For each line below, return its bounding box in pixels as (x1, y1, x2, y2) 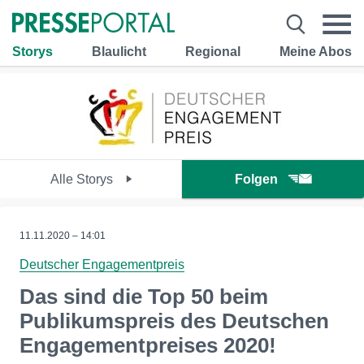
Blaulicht (92, 44, 146, 58)
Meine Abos (279, 44, 352, 58)
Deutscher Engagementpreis (19, 258, 184, 271)
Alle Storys (50, 172, 116, 186)
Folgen (235, 172, 278, 186)
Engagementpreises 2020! (19, 333, 276, 357)
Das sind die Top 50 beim (19, 284, 268, 309)
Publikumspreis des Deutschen (19, 309, 329, 333)
